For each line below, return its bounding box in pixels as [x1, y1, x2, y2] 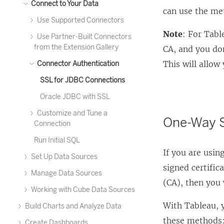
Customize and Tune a [35, 109, 107, 117]
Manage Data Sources [29, 169, 102, 177]
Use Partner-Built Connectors [35, 32, 131, 41]
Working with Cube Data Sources [29, 185, 135, 194]
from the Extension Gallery [34, 43, 118, 51]
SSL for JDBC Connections [40, 76, 125, 84]
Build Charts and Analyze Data [23, 202, 121, 210]
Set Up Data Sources [29, 152, 97, 161]
